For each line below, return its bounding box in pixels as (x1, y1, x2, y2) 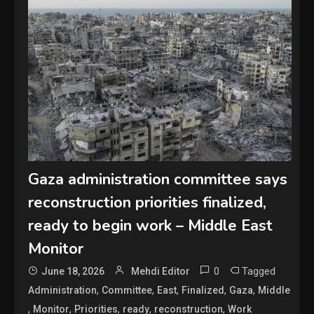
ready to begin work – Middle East (28, 214, 273, 236)
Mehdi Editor (131, 265, 191, 277)
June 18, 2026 (41, 265, 105, 277)
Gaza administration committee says (28, 168, 288, 190)
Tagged (242, 264, 276, 278)
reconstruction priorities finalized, (28, 191, 267, 213)
